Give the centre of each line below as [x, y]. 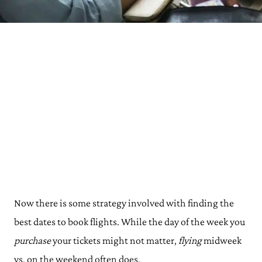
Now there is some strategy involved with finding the [124, 203]
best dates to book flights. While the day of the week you [130, 222]
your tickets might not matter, [115, 240]
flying [190, 240]
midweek [222, 240]
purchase [32, 240]
